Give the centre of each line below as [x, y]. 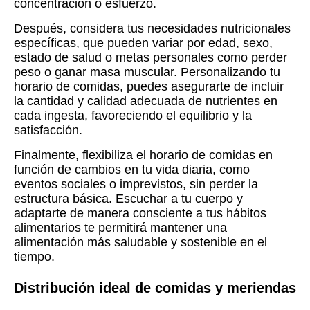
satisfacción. [48, 130]
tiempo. [34, 257]
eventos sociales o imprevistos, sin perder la [136, 184]
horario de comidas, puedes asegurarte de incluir [149, 87]
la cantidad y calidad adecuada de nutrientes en [146, 101]
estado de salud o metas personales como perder [151, 58]
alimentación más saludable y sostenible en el [140, 243]
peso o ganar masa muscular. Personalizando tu [147, 72]
